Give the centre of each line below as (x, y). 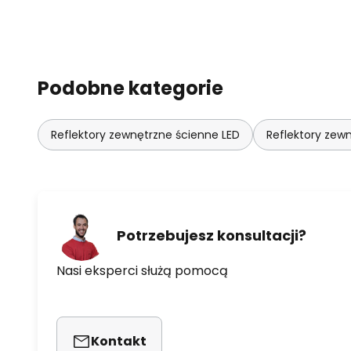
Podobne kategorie (130, 89)
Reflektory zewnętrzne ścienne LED (145, 135)
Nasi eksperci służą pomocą (142, 271)
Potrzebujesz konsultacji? (212, 235)
